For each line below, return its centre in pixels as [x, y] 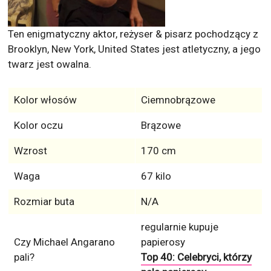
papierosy [163, 242]
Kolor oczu [38, 126]
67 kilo [156, 176]
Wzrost [30, 151]
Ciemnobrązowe [178, 100]
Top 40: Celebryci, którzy [196, 257]
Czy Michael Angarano [64, 242]
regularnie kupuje [179, 227]
